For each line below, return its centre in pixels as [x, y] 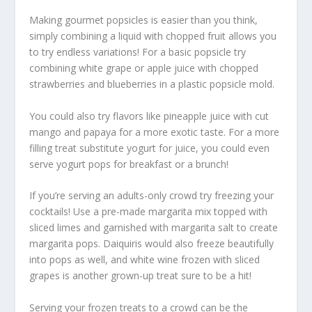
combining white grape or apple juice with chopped [144, 68]
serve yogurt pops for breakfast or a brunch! [129, 164]
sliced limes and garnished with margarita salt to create [154, 228]
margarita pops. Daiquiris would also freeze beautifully [152, 244]
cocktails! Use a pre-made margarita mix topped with [149, 212]
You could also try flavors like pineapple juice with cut [149, 116]
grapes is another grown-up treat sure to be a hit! [141, 276]
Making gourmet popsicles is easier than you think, [144, 20]
